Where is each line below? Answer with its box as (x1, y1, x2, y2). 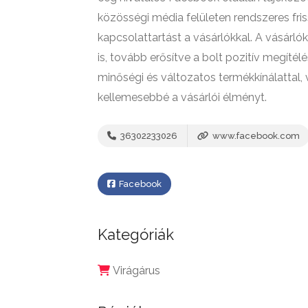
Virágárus (113, 264, 160, 277)
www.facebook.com (210, 131, 300, 141)
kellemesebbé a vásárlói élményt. (98, 91, 267, 104)
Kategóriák (98, 225, 174, 243)
